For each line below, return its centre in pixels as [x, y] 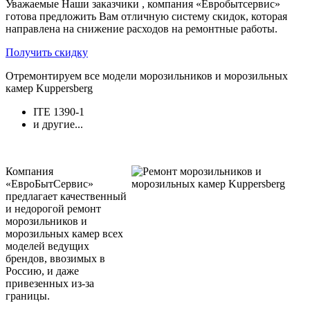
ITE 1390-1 [59, 111]
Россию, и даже [42, 271]
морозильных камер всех [64, 233]
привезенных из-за [50, 283]
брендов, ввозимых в [55, 258]
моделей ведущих [47, 246]
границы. [28, 295]
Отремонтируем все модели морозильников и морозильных [147, 75]
